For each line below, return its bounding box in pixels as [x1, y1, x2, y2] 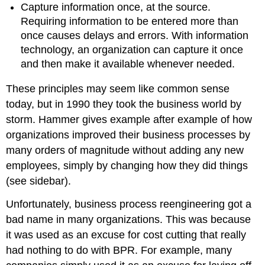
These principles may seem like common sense [6, 83, 230, 95]
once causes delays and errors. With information [21, 29, 249, 41]
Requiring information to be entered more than [21, 15, 239, 27]
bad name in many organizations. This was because [6, 214, 251, 226]
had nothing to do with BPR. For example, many [6, 244, 232, 257]
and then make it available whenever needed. [21, 57, 235, 70]
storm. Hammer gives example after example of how [6, 114, 253, 126]
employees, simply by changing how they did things [6, 160, 248, 172]
